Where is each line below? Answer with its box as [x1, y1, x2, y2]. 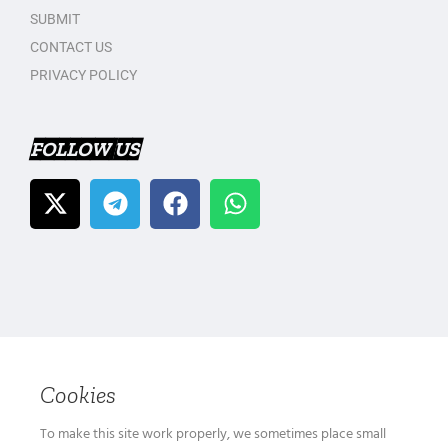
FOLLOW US [30, 136, 139, 161]
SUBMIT [30, 10, 80, 27]
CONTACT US [30, 38, 112, 55]
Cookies [40, 380, 116, 409]
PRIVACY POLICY [30, 66, 137, 83]
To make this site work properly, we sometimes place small [40, 423, 386, 446]
